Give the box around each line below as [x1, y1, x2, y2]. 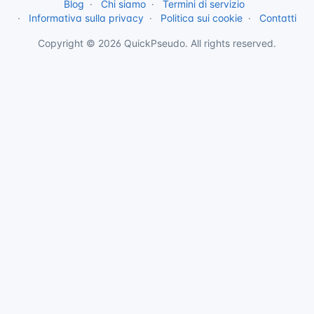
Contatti [259, 11, 296, 24]
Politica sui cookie [161, 11, 243, 24]
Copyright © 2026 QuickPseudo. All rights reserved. [38, 36, 276, 49]
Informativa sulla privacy [29, 11, 144, 24]
